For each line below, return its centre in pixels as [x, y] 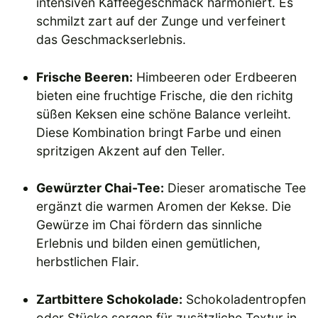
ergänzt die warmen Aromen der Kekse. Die [164, 207]
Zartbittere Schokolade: [110, 299]
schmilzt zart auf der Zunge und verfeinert [161, 21]
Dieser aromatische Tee [235, 188]
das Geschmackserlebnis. [111, 40]
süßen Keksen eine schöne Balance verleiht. [164, 114]
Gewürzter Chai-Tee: [100, 188]
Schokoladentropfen [245, 299]
